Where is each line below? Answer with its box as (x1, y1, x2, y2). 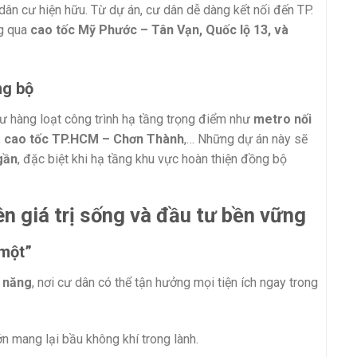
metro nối (253, 112, 312, 127)
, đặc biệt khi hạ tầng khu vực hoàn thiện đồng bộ (18, 151, 287, 167)
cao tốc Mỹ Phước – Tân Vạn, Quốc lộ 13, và (30, 22, 288, 37)
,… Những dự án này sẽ (184, 131, 308, 147)
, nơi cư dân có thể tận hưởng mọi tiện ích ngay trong (32, 274, 318, 290)
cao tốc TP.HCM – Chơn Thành (4, 131, 184, 147)
